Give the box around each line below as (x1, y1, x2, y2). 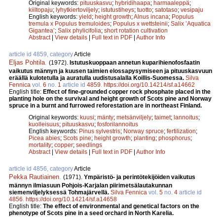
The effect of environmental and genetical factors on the (43, 202, 199, 210)
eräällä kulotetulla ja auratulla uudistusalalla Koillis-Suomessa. (9, 74, 185, 81)
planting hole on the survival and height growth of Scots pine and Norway (9, 95, 212, 102)
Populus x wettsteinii (113, 20, 168, 27)
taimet (154, 113, 171, 121)
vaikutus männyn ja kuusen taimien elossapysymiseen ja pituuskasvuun (9, 67, 212, 74)
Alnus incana (134, 13, 169, 20)
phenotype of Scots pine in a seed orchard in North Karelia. (9, 209, 174, 217)
